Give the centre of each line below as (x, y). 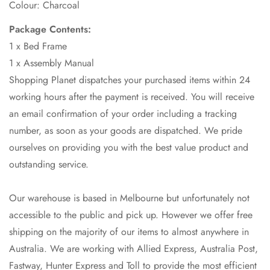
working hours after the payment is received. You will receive (132, 97)
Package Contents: (50, 30)
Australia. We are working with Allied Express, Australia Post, (133, 249)
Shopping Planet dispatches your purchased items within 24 (130, 80)
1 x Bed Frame (38, 46)
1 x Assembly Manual (52, 63)
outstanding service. (49, 165)
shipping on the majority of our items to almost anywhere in (129, 232)
